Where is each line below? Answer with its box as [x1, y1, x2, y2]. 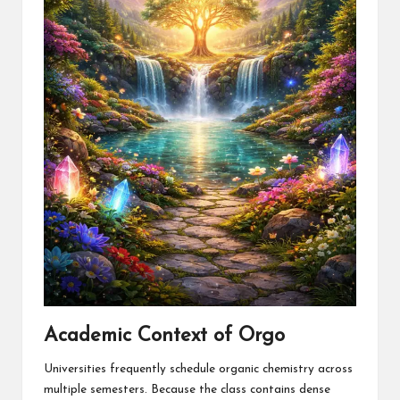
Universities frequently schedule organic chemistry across [44, 363, 353, 376]
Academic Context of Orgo [44, 326, 285, 347]
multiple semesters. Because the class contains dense [44, 384, 330, 396]
